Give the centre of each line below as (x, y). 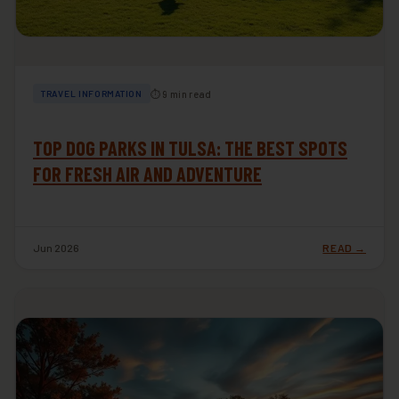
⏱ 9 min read (181, 94)
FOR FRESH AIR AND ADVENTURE (147, 174)
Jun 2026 (56, 248)
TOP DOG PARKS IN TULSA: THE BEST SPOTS (190, 148)
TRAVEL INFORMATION (92, 94)
